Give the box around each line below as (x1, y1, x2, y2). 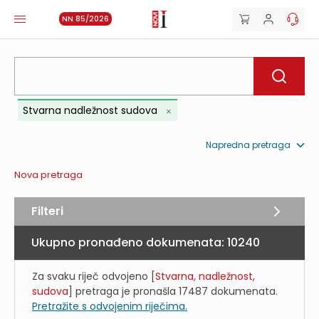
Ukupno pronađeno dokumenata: (31, 234, 227, 251)
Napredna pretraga (206, 139, 291, 152)
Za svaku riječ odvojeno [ (32, 269, 155, 284)
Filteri (31, 203, 63, 220)
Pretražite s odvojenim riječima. (32, 299, 187, 314)
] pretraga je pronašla (68, 284, 179, 299)
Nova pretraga (14, 169, 83, 182)
